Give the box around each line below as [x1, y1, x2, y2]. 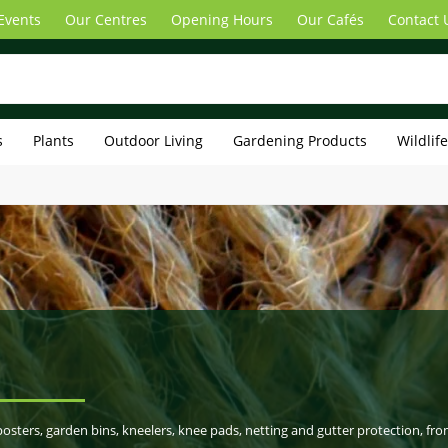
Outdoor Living [104, 131, 203, 150]
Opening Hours [171, 10, 273, 29]
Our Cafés [297, 10, 364, 29]
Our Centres [65, 10, 147, 29]
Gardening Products [233, 131, 367, 150]
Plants [33, 131, 74, 150]
